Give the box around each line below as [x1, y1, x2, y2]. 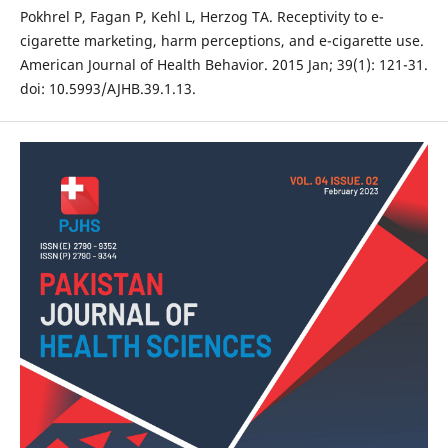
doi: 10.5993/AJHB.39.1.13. [19, 79, 196, 99]
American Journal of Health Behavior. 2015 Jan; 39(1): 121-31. [19, 55, 428, 75]
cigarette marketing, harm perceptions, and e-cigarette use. [19, 31, 424, 51]
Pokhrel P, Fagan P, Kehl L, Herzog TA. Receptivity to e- [19, 7, 384, 27]
